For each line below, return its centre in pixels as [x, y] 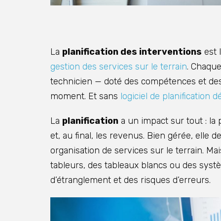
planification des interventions [132, 52]
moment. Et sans [85, 96]
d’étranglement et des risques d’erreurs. [130, 180]
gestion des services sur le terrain [119, 67]
